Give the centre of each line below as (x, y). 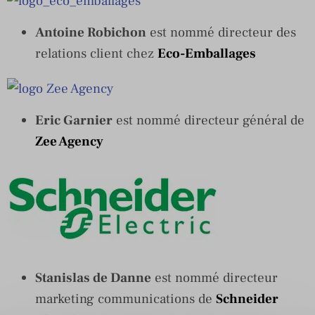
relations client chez (96, 53)
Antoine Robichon (91, 32)
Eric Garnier (74, 120)
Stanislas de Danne (93, 277)
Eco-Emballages (207, 53)
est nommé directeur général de (208, 120)
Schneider (247, 298)
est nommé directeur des (221, 32)
